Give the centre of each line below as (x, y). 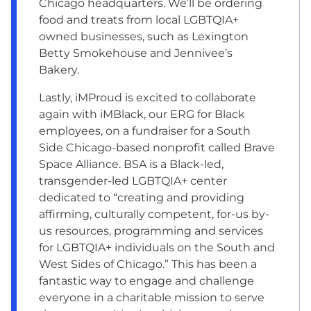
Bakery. (60, 69)
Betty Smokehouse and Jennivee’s (136, 53)
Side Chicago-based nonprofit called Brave (157, 147)
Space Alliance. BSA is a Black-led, (131, 164)
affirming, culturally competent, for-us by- (154, 214)
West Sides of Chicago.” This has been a (148, 264)
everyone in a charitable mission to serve (152, 297)
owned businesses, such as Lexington (144, 36)
